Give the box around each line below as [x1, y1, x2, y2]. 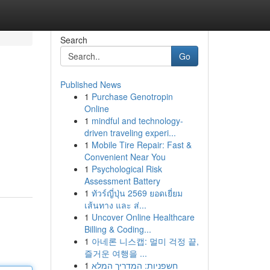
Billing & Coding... [84, 223, 151, 235]
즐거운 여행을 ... [84, 247, 147, 259]
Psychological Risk [91, 163, 162, 175]
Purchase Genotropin [91, 90, 173, 102]
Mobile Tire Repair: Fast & [91, 139, 192, 151]
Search [60, 34, 87, 46]
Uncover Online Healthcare [91, 211, 195, 223]
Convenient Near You [84, 151, 166, 163]
